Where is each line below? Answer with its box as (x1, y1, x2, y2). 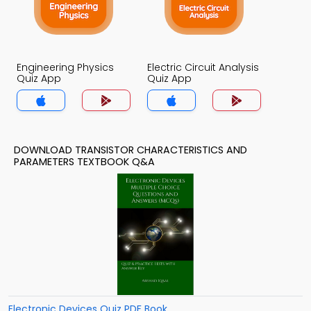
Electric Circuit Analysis (147, 60, 259, 74)
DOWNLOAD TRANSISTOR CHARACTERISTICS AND (14, 143, 247, 157)
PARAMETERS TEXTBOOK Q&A (14, 155, 155, 169)
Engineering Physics (17, 60, 114, 74)
